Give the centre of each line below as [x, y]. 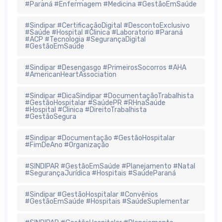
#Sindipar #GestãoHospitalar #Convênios [91, 194]
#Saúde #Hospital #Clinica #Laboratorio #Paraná [104, 32]
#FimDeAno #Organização [67, 145]
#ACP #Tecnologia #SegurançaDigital [85, 39]
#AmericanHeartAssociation [71, 74]
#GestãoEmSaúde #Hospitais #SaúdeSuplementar [107, 201]
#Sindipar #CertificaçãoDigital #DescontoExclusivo [107, 25]
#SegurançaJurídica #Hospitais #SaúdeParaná [100, 173]
